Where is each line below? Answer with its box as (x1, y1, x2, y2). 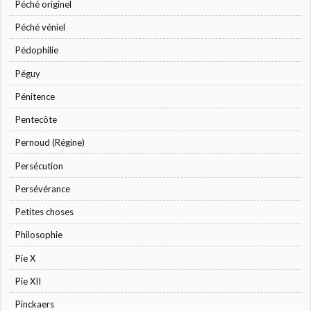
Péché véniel (15, 22, 66, 33)
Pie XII (15, 275, 42, 287)
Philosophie (15, 229, 63, 241)
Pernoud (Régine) (15, 137, 85, 149)
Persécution (15, 160, 64, 171)
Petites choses (15, 206, 74, 218)
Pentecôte (15, 114, 58, 126)
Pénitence (15, 90, 56, 102)
